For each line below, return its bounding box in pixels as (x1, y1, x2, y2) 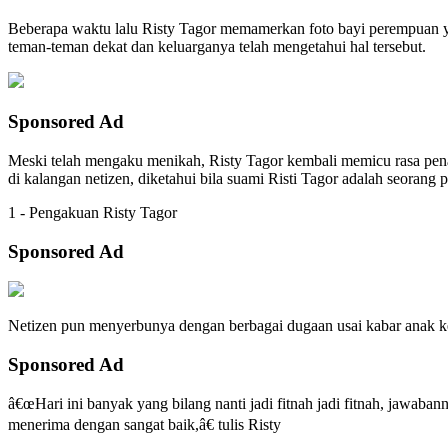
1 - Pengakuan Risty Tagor (8, 203, 177, 221)
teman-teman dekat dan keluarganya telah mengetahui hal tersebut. (8, 38, 426, 56)
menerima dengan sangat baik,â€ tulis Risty (8, 415, 281, 433)
